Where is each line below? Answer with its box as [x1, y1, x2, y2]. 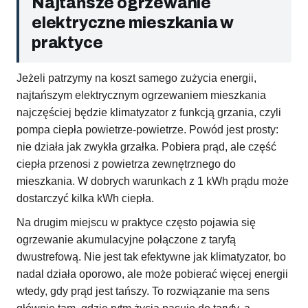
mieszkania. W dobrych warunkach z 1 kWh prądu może [16, 175, 289, 188]
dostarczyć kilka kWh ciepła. [16, 192, 154, 205]
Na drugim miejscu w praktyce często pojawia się [16, 217, 256, 229]
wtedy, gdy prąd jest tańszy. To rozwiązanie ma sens [16, 285, 269, 298]
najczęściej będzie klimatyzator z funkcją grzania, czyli [16, 107, 281, 119]
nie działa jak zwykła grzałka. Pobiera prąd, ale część [16, 141, 276, 153]
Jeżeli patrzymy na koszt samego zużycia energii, [16, 72, 256, 85]
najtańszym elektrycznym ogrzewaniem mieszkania [16, 89, 266, 102]
